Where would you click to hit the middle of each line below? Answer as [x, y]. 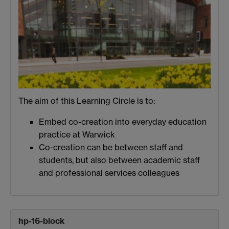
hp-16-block [41, 221]
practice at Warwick [77, 135]
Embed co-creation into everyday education [123, 122]
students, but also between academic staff [119, 160]
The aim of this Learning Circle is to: [87, 101]
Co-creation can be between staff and [111, 147]
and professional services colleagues [109, 173]
